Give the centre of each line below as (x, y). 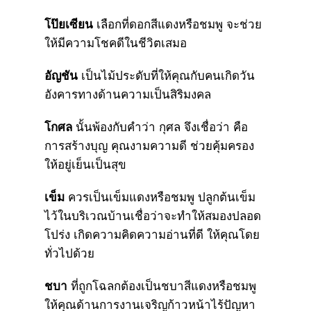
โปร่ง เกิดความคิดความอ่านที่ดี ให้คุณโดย (152, 235)
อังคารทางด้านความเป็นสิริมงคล (128, 94)
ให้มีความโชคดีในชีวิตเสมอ (116, 43)
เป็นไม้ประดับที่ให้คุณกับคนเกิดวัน (166, 76)
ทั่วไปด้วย (69, 253)
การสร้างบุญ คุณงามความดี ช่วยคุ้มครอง (149, 146)
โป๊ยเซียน (69, 24)
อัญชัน (61, 76)
